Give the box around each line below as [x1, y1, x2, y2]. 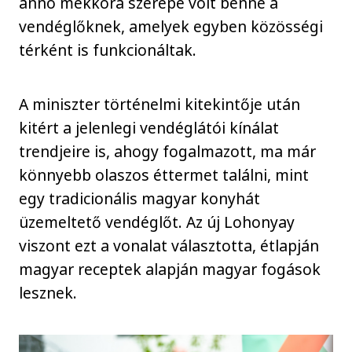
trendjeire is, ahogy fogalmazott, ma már [19, 140, 317, 162]
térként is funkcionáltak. [19, 39, 197, 61]
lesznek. [19, 281, 78, 303]
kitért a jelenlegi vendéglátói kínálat [19, 116, 280, 138]
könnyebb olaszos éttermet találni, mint [19, 163, 310, 185]
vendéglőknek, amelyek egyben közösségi [19, 16, 324, 38]
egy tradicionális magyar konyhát [19, 187, 261, 209]
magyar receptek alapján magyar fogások [19, 258, 321, 280]
